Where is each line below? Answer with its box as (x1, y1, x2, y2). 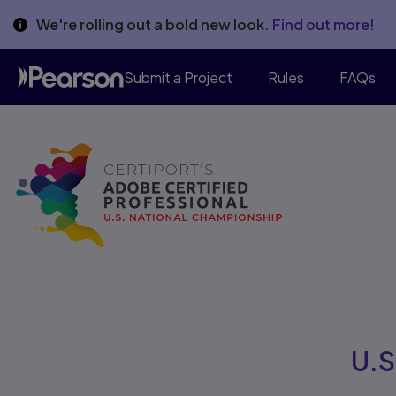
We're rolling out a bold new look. (36, 15, 272, 34)
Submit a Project (124, 67, 232, 87)
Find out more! (272, 15, 375, 34)
